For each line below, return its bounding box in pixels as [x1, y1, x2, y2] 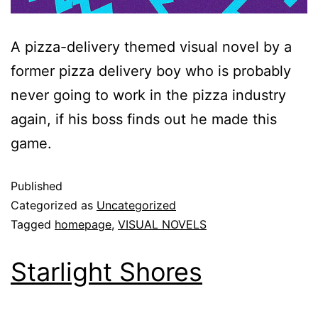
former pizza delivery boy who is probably [11, 62, 291, 80]
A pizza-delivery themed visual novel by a [11, 38, 292, 56]
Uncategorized [97, 198, 176, 213]
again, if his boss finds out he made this [11, 111, 277, 128]
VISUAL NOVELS [118, 217, 207, 232]
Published [11, 179, 62, 194]
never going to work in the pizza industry [11, 87, 286, 104]
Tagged [11, 217, 55, 232]
